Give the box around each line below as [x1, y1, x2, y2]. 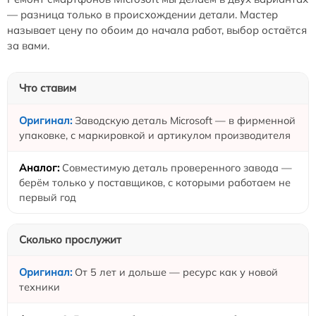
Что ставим [19, 80, 76, 95]
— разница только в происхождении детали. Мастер [7, 7, 278, 21]
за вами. [7, 38, 49, 52]
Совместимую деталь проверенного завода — [62, 160, 292, 174]
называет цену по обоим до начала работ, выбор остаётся [7, 23, 307, 37]
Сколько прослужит [19, 232, 121, 246]
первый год [19, 190, 76, 204]
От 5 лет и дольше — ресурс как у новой [75, 265, 278, 279]
